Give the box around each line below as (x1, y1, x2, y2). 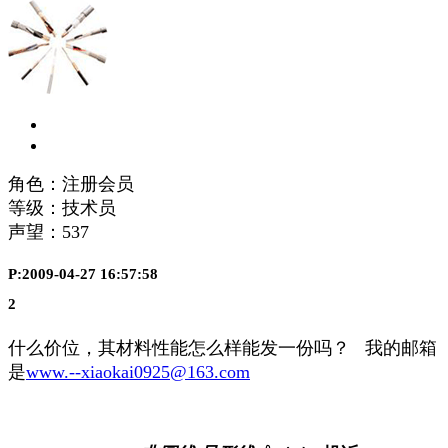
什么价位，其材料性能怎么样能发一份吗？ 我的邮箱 (8, 337, 437, 358)
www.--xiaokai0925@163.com (26, 361, 250, 382)
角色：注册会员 (8, 173, 134, 194)
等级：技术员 (8, 197, 116, 218)
